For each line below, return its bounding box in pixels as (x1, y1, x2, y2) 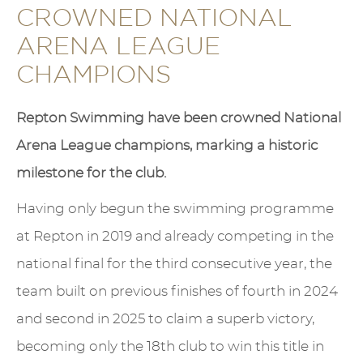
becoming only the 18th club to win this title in (16, 339, 324, 353)
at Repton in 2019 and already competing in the (16, 228, 334, 243)
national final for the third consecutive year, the (16, 256, 332, 271)
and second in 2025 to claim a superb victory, (16, 311, 314, 326)
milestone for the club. (16, 165, 166, 180)
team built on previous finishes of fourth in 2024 (16, 284, 338, 298)
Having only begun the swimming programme (16, 201, 334, 216)
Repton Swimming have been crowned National (16, 110, 341, 125)
